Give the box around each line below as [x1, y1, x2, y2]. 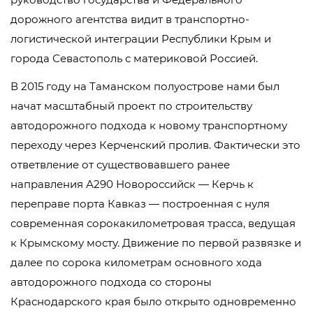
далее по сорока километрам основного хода [10, 256, 262, 269]
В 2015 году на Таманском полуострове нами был [10, 80, 279, 93]
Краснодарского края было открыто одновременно [10, 295, 296, 308]
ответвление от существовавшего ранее [10, 158, 230, 171]
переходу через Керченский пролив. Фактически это [10, 138, 300, 152]
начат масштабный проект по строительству [10, 99, 252, 112]
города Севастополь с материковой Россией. [10, 52, 258, 65]
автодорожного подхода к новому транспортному [10, 119, 287, 132]
